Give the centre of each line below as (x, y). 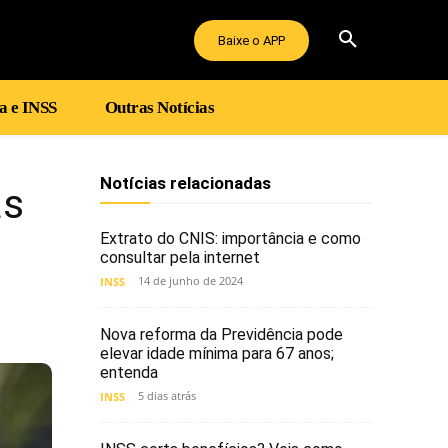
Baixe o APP (251, 40)
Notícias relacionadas (185, 183)
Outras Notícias (159, 108)
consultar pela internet (180, 258)
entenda (129, 373)
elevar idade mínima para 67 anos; (217, 354)
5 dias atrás (167, 396)
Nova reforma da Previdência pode (221, 335)
